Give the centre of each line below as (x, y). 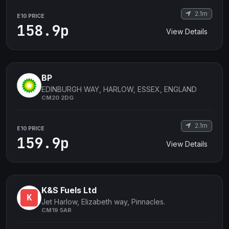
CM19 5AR (56, 210)
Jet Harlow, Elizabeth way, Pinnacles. (103, 201)
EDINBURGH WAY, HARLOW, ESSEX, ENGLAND (119, 89)
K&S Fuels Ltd (69, 190)
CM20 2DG (58, 98)
